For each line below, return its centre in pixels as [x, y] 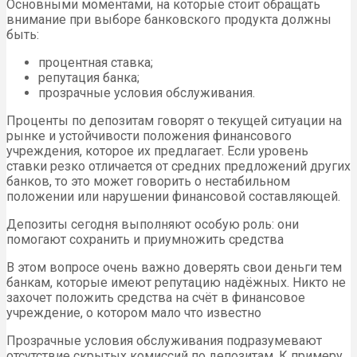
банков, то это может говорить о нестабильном [148, 181]
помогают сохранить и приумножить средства [145, 239]
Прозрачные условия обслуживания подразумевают [164, 340]
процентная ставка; [96, 62]
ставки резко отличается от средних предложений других [178, 166]
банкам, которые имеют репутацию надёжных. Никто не [176, 282]
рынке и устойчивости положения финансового [149, 135]
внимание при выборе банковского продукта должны [169, 19]
